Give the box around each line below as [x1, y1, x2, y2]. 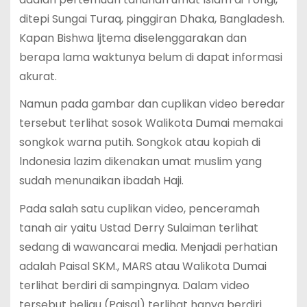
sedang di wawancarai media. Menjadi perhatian [19, 239, 278, 256]
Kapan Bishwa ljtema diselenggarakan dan [19, 29, 247, 46]
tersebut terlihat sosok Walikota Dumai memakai [19, 115, 283, 132]
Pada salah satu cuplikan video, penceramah [19, 201, 260, 217]
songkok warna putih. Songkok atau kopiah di [19, 134, 260, 151]
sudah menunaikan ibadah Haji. [19, 173, 184, 189]
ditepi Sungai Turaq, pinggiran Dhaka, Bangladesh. [19, 10, 284, 27]
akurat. [19, 68, 57, 84]
